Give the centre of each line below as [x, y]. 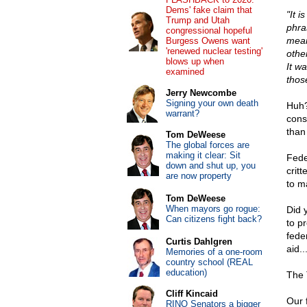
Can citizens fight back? [213, 219]
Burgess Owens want [208, 41]
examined [185, 72]
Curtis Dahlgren [199, 242]
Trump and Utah [197, 20]
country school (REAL [209, 262]
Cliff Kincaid [192, 294]
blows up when [195, 61]
